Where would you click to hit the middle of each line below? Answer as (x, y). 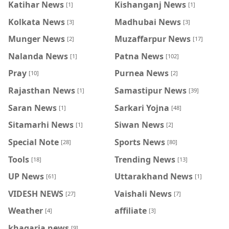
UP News (26, 176)
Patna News (139, 56)
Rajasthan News (42, 90)
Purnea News (142, 73)
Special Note (33, 142)
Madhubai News (148, 22)
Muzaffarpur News (153, 39)
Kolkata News (37, 22)
